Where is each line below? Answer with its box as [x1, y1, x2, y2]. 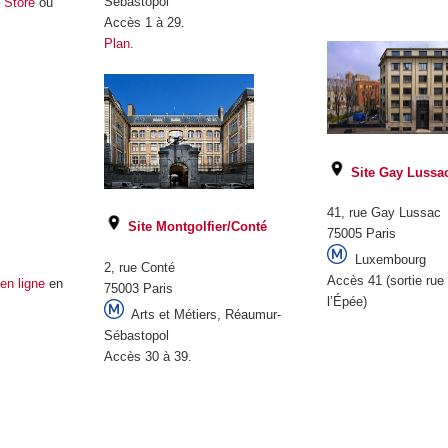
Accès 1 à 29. [103, 15, 185, 31]
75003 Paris [103, 280, 173, 296]
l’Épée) [327, 294, 368, 310]
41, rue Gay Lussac [327, 205, 442, 221]
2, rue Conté [103, 259, 175, 275]
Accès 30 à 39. [103, 348, 192, 364]
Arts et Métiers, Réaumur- [123, 306, 281, 322]
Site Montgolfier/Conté [127, 219, 267, 234]
